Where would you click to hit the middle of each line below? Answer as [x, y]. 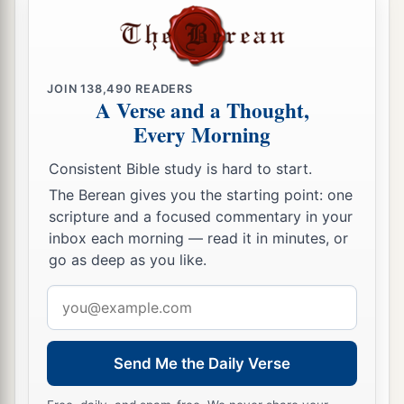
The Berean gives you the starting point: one [201, 195]
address [72, 323]
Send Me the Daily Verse [202, 363]
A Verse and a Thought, [202, 110]
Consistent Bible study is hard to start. [180, 168]
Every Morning [202, 135]
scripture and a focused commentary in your [201, 217]
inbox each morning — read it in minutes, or [198, 239]
